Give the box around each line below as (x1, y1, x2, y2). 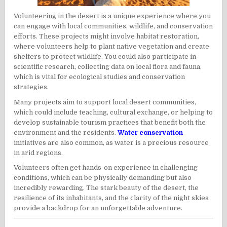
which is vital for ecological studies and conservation (14, 73, 185, 81)
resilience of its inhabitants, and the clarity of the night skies (14, 194, 209, 202)
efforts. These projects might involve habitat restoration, (14, 32, 200, 41)
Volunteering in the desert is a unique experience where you (14, 12, 211, 20)
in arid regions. (14, 148, 63, 157)
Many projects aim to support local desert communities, (14, 98, 197, 106)
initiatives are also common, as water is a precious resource (14, 138, 209, 146)
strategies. (14, 83, 49, 91)
